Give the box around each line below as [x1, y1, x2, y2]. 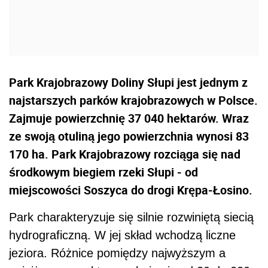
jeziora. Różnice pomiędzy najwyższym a [9, 246, 226, 260]
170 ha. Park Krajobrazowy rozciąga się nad [9, 146, 240, 163]
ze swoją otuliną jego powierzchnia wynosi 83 [9, 128, 249, 145]
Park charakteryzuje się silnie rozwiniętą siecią [9, 211, 254, 224]
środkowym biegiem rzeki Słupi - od [9, 164, 198, 181]
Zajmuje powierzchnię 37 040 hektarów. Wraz [9, 110, 249, 127]
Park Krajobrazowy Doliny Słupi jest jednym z [9, 74, 248, 91]
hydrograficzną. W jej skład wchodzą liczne [9, 229, 236, 242]
